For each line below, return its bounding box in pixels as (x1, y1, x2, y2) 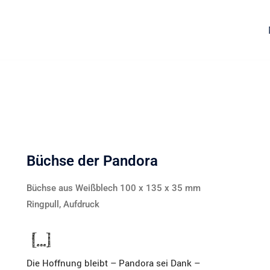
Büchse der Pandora (27, 152, 158, 169)
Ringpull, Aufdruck (27, 199, 99, 210)
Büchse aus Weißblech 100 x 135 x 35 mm (27, 183, 201, 193)
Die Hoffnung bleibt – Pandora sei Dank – (27, 257, 200, 269)
